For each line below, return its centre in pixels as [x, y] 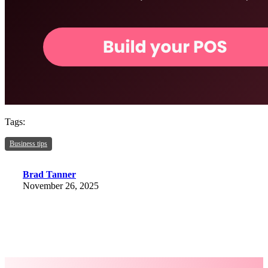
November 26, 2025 [61, 185]
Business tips [28, 143]
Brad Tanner [49, 174]
